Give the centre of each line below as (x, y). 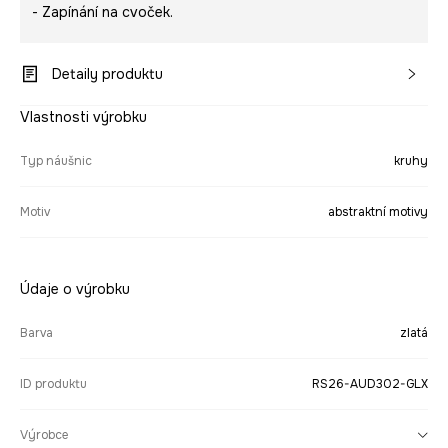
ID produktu (53, 384)
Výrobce (44, 435)
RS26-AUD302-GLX (370, 384)
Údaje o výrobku (75, 289)
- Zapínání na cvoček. (102, 12)
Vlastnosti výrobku (83, 117)
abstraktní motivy (378, 212)
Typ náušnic (56, 161)
